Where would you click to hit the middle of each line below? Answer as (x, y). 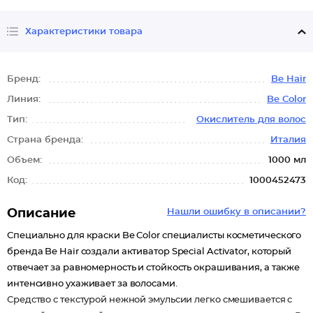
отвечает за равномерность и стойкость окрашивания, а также (154, 268)
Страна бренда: (46, 140)
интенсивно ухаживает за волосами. (92, 284)
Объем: (26, 160)
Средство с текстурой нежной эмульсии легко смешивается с (150, 300)
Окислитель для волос (251, 120)
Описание (42, 214)
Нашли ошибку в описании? (236, 212)
